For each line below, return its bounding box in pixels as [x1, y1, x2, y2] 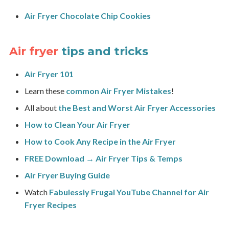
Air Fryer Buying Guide [24, 170, 110, 180]
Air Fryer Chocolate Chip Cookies [24, 11, 151, 21]
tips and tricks [61, 44, 148, 59]
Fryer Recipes [24, 200, 77, 210]
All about [24, 103, 58, 113]
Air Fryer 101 [24, 69, 74, 79]
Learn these [24, 86, 66, 96]
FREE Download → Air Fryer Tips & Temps [24, 153, 182, 164]
